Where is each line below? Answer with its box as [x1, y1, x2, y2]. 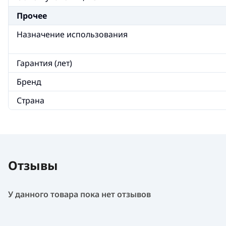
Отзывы [8, 157, 58, 174]
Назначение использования [17, 29, 128, 40]
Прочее [17, 10, 47, 21]
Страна [17, 95, 44, 106]
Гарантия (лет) [17, 58, 72, 69]
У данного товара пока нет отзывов [8, 189, 151, 200]
